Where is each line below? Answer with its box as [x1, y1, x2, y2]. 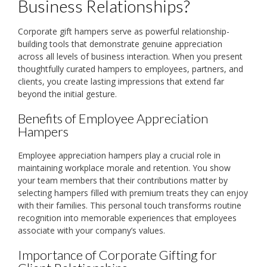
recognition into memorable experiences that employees [18, 212, 237, 224]
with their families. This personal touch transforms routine [18, 200, 241, 212]
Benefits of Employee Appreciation [18, 110, 208, 127]
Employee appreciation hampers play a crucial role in [18, 150, 221, 162]
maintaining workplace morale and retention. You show [18, 162, 231, 174]
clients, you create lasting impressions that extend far [18, 76, 224, 88]
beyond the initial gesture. [18, 88, 117, 100]
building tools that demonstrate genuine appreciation [18, 38, 222, 50]
